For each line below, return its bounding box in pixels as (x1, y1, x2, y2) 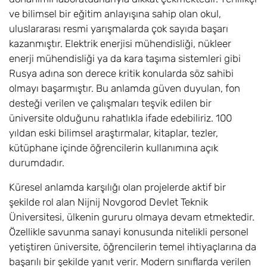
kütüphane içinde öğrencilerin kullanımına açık (9, 142, 218, 154)
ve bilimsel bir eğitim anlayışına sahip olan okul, (9, 8, 221, 20)
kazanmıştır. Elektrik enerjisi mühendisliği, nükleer (9, 38, 231, 49)
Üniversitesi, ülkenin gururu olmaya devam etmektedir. (9, 211, 254, 223)
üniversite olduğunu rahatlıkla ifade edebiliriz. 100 (9, 112, 232, 124)
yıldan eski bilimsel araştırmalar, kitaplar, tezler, (9, 127, 218, 139)
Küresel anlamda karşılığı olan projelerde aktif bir (9, 181, 226, 193)
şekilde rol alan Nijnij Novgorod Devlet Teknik (9, 196, 208, 208)
